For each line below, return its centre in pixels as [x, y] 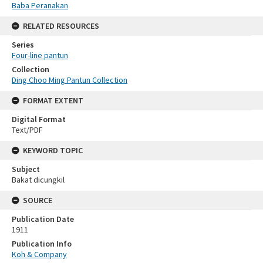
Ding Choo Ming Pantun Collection [70, 80]
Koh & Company [39, 254]
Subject [26, 169]
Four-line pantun [40, 55]
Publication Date [43, 219]
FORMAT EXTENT [53, 100]
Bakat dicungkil [38, 179]
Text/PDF [27, 129]
